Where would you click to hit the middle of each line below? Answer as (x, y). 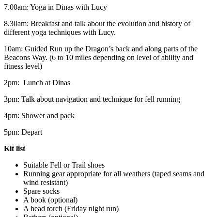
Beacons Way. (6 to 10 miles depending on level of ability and (99, 58)
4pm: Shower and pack (39, 116)
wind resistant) (46, 183)
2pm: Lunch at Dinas (37, 83)
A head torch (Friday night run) (71, 209)
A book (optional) (50, 200)
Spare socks (41, 191)
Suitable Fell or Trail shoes (64, 165)
